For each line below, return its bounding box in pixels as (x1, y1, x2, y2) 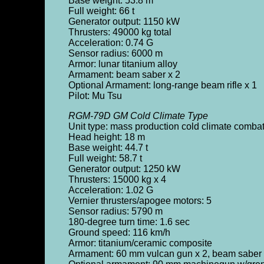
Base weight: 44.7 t (68, 143, 148, 153)
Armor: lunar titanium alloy (68, 59, 177, 69)
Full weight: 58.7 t (68, 153, 142, 163)
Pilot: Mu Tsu (68, 91, 122, 101)
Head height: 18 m (68, 132, 145, 142)
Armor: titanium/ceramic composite (68, 238, 212, 248)
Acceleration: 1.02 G (68, 185, 153, 195)
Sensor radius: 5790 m (68, 206, 163, 216)
